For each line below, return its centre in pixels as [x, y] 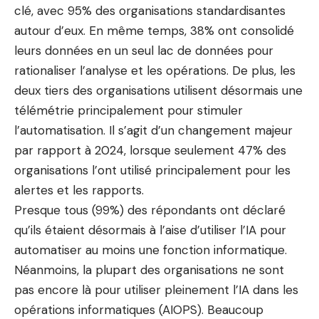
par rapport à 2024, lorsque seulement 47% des [150, 150]
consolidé [267, 31]
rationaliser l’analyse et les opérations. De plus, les [155, 70]
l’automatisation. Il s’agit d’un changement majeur [153, 130]
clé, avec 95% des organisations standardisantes [150, 11]
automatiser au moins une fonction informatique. [151, 250]
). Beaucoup [230, 310]
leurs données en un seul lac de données [129, 51]
